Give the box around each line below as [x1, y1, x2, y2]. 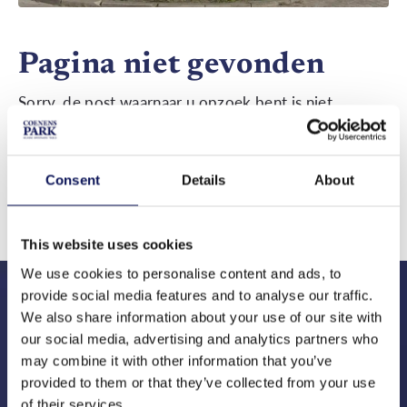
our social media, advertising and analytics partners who [21, 331, 378, 346]
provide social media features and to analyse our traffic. [21, 287, 373, 303]
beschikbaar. [18, 118, 104, 136]
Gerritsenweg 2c [18, 382, 133, 400]
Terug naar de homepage [55, 155, 232, 174]
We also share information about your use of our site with [21, 309, 382, 324]
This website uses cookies [21, 236, 194, 253]
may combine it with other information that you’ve [21, 352, 333, 368]
